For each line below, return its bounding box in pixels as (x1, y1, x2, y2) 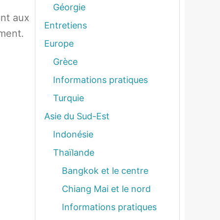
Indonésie (53, 129, 93, 139)
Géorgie (53, 2, 85, 12)
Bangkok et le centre (62, 165, 148, 176)
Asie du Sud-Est (44, 111, 110, 121)
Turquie (53, 93, 84, 103)
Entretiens (44, 20, 87, 30)
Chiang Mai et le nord (62, 184, 151, 194)
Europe (44, 38, 74, 49)
